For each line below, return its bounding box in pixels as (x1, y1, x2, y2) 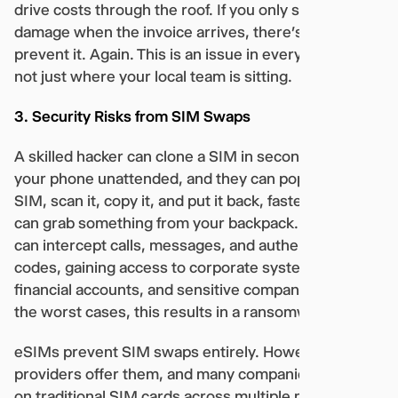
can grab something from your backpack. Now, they (14, 213, 372, 232)
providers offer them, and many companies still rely (14, 364, 372, 383)
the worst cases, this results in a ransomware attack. (14, 302, 383, 321)
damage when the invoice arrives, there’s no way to (14, 22, 374, 41)
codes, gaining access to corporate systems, (14, 258, 326, 276)
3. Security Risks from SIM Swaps (14, 107, 251, 125)
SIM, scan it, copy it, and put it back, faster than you (14, 191, 372, 210)
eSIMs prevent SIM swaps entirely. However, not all (14, 342, 376, 361)
